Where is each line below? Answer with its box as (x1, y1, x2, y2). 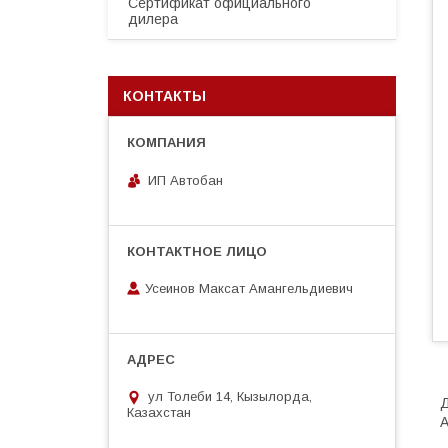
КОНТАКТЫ (123, 88, 206, 104)
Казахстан (127, 405, 191, 421)
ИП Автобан (148, 172, 223, 188)
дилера (128, 11, 178, 27)
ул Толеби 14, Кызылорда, (148, 389, 312, 405)
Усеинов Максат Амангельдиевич (145, 281, 353, 297)
